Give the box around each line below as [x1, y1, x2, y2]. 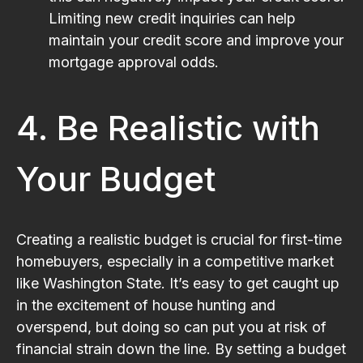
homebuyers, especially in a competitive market [16, 252, 334, 270]
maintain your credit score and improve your [49, 31, 344, 49]
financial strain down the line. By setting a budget [16, 340, 346, 357]
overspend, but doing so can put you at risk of [16, 318, 327, 335]
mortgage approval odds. [49, 53, 219, 70]
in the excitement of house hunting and [16, 296, 275, 314]
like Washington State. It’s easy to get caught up [16, 274, 340, 292]
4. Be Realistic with [16, 106, 320, 148]
